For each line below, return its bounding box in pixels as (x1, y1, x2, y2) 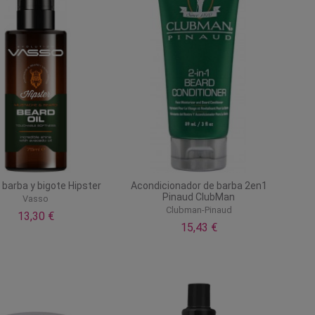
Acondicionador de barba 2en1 (130, 179, 267, 191)
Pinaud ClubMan (162, 191, 236, 202)
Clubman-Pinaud (165, 205, 232, 216)
